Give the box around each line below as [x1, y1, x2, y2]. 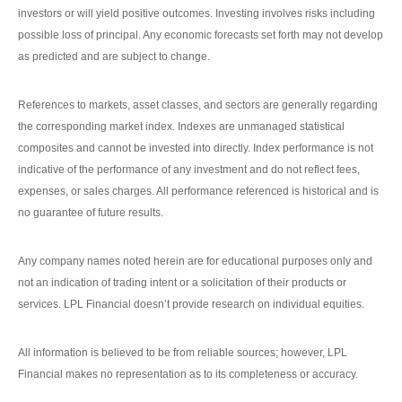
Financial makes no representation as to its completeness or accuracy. [18, 368, 358, 381]
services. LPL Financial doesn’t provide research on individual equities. [18, 298, 364, 311]
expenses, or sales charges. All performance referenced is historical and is [18, 185, 379, 198]
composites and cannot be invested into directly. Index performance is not [18, 142, 373, 155]
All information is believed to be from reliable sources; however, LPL [18, 346, 347, 360]
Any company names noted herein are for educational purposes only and [18, 255, 372, 268]
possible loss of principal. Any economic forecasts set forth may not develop [18, 29, 383, 42]
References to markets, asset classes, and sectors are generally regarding [18, 99, 378, 112]
